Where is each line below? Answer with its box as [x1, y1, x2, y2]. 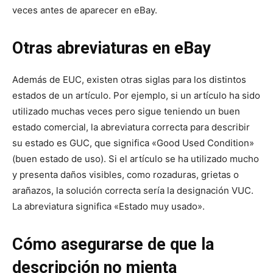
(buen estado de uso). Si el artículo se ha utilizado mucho [12, 152, 259, 165]
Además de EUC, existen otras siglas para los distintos [12, 73, 246, 85]
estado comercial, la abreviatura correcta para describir [12, 121, 250, 133]
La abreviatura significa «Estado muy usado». [12, 200, 205, 212]
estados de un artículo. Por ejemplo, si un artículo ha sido [12, 89, 260, 101]
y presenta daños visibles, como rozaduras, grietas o [12, 168, 239, 180]
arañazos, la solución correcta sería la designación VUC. [12, 184, 253, 196]
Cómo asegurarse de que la [12, 234, 214, 254]
